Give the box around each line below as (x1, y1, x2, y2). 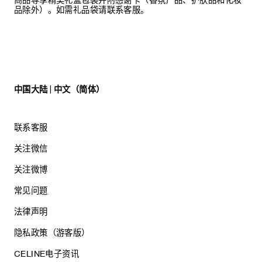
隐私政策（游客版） (13, 227, 90, 239)
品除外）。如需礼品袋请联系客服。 (13, 4, 149, 15)
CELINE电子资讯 (13, 249, 80, 260)
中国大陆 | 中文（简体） (13, 84, 105, 95)
